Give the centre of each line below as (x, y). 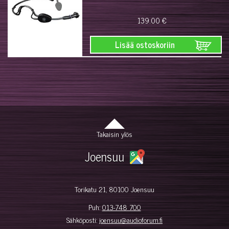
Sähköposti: (83, 219)
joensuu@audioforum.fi (131, 219)
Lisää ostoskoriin (145, 45)
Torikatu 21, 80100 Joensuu (114, 189)
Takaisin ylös (114, 133)
